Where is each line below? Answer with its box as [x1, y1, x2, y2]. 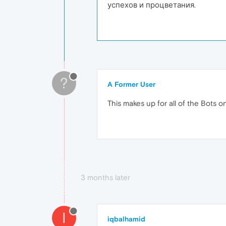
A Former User [107, 80, 155, 88]
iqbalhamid [107, 215, 145, 223]
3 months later [81, 173, 130, 182]
